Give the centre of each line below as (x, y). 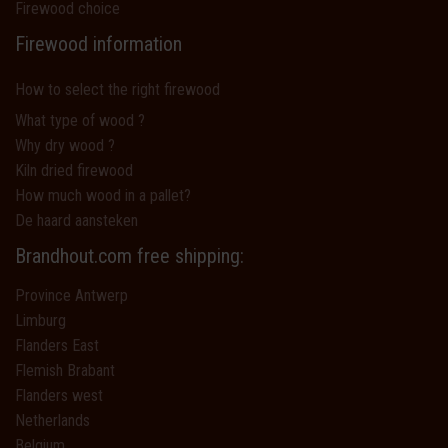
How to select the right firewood (117, 90)
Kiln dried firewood (74, 171)
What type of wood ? (80, 121)
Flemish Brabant (65, 371)
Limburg (40, 321)
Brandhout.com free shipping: (129, 256)
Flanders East (57, 346)
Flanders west (59, 396)
